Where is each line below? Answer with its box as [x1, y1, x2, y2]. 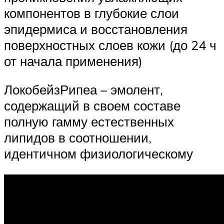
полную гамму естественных [4, 113, 174, 130]
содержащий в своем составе [4, 97, 180, 114]
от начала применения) [4, 52, 142, 69]
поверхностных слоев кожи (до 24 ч [4, 36, 216, 53]
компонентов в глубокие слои [4, 4, 179, 21]
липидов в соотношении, [4, 129, 151, 146]
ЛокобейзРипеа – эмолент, [4, 81, 163, 98]
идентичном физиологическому [4, 145, 193, 162]
